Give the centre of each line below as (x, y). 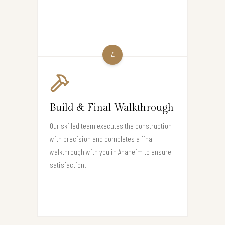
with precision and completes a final (102, 138)
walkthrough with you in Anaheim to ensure (110, 151)
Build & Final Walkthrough (112, 108)
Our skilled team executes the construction (111, 125)
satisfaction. (68, 164)
